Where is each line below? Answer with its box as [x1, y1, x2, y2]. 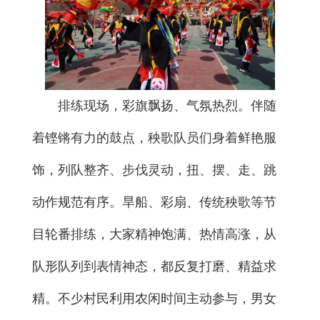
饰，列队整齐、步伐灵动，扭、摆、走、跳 [32, 163, 276, 178]
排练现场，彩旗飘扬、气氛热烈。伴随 [58, 99, 276, 114]
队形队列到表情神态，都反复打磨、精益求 [32, 259, 276, 274]
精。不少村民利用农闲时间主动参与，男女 [32, 291, 276, 306]
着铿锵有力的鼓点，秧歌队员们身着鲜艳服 [32, 131, 276, 146]
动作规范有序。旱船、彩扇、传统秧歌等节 [32, 195, 276, 210]
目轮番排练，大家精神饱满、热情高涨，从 [32, 227, 276, 242]
